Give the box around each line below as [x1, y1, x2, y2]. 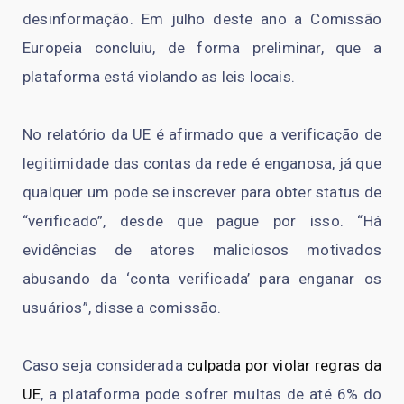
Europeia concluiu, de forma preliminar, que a [23, 38, 381, 57]
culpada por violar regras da [187, 355, 381, 374]
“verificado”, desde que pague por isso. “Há [23, 211, 381, 230]
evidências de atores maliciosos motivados [23, 240, 381, 259]
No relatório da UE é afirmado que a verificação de [23, 124, 381, 143]
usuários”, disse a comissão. [23, 298, 222, 317]
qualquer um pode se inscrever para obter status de [23, 182, 381, 201]
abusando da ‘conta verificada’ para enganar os [23, 269, 381, 288]
